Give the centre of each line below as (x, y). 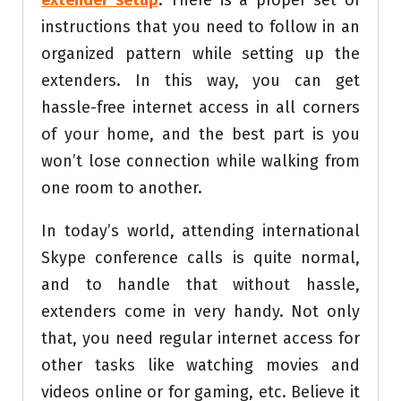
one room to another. (122, 188)
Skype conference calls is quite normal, (200, 258)
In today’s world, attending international (200, 231)
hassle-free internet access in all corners (200, 108)
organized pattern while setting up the (200, 54)
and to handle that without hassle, (200, 285)
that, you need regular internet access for (200, 339)
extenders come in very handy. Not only (200, 312)
